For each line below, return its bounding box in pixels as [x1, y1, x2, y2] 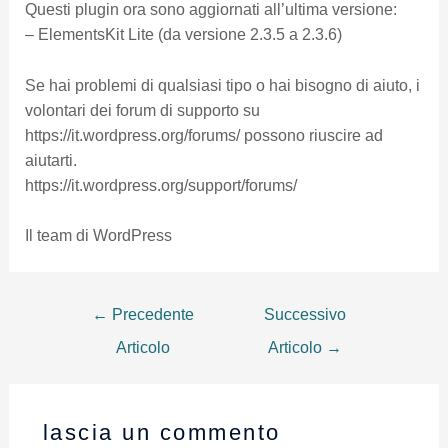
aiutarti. [24, 151, 77, 169]
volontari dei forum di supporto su [24, 101, 260, 119]
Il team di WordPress [24, 227, 172, 245]
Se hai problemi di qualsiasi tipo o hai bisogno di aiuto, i [24, 76, 420, 94]
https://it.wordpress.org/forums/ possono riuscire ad [24, 126, 383, 144]
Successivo [264, 306, 347, 324]
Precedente [107, 306, 194, 324]
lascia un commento [42, 420, 281, 446]
